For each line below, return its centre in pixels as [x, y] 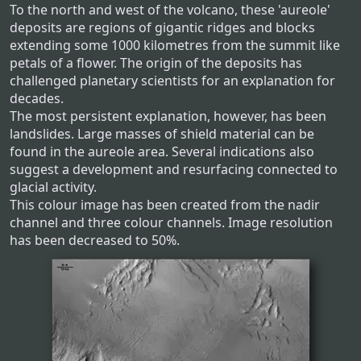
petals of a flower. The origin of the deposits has [156, 63]
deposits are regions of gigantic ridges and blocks [162, 28]
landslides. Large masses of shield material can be [162, 134]
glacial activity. [53, 187]
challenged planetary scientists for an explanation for [172, 81]
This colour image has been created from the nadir [165, 205]
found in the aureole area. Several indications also [162, 152]
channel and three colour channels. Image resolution [171, 223]
